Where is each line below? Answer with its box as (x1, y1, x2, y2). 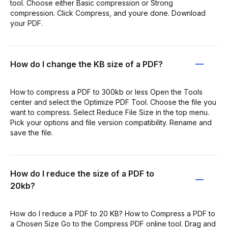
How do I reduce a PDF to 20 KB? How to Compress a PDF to (10, 209, 215, 218)
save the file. (10, 128, 53, 137)
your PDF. (10, 18, 43, 27)
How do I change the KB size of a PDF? (10, 59, 163, 69)
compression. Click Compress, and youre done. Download (10, 8, 206, 17)
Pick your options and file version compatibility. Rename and (10, 118, 212, 127)
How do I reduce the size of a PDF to (10, 168, 154, 179)
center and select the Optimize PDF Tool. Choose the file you (10, 97, 216, 106)
